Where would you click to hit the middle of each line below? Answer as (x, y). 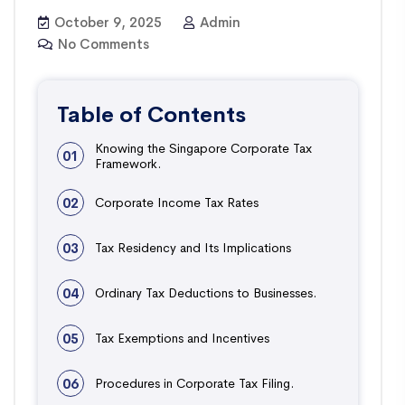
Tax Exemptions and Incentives (182, 337)
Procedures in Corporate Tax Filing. (194, 382)
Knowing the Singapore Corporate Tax (203, 147)
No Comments (102, 42)
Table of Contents (151, 112)
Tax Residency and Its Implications (193, 247)
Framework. (128, 162)
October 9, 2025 (106, 21)
